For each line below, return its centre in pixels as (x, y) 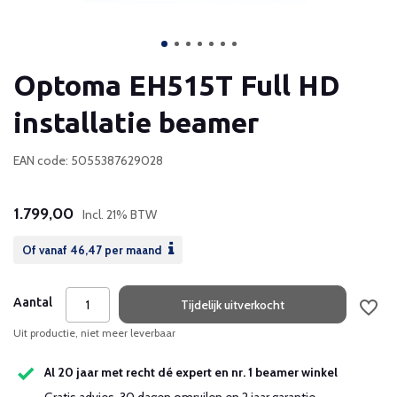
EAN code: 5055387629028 (88, 160)
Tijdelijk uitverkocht (233, 304)
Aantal (33, 302)
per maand (133, 250)
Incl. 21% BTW (120, 214)
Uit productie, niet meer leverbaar (94, 333)
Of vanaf (46, 250)
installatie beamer (136, 122)
